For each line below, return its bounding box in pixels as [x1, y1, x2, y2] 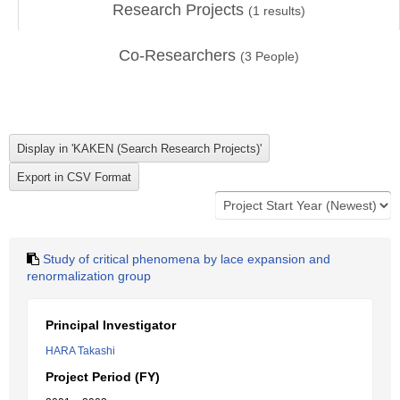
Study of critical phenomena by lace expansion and [43, 252, 330, 266]
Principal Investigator [46, 318, 176, 332]
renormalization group [27, 269, 151, 283]
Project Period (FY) [46, 370, 160, 384]
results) [260, 4, 305, 18]
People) [252, 49, 299, 63]
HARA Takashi [46, 345, 115, 357]
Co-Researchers [119, 46, 240, 64]
